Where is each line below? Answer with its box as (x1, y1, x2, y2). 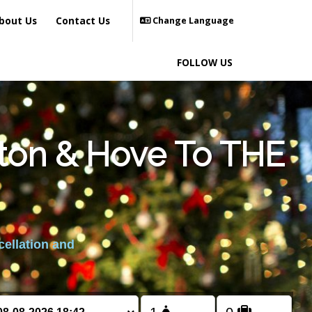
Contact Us (56, 14, 110, 27)
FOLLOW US (177, 56, 233, 69)
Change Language (150, 15, 234, 26)
